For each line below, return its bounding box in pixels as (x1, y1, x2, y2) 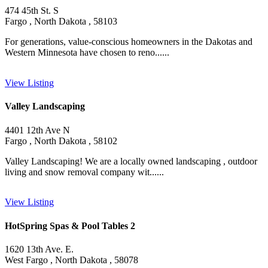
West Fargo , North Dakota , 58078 (5, 254, 138, 265)
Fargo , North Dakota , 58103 (5, 16, 117, 27)
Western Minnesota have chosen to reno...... (5, 47, 169, 58)
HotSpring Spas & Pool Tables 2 (5, 220, 135, 231)
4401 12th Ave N (5, 124, 70, 135)
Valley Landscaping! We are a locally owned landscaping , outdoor (5, 156, 257, 166)
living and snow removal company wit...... (5, 166, 164, 177)
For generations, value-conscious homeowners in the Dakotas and (5, 36, 252, 47)
